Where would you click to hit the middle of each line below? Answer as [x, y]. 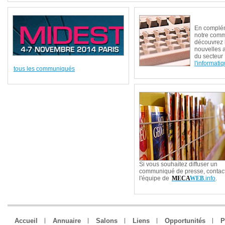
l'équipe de [155, 178]
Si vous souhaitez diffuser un [178, 164]
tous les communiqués [44, 69]
